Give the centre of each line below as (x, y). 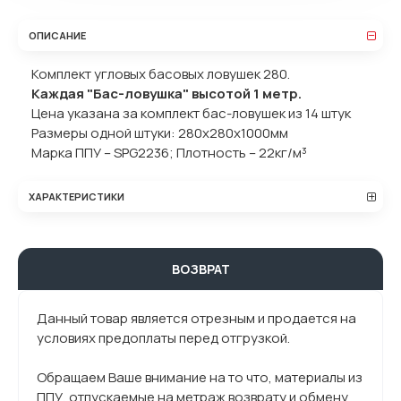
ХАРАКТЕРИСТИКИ (77, 197)
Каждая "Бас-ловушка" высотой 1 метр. (166, 93)
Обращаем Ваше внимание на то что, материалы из (200, 377)
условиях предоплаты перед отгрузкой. (163, 337)
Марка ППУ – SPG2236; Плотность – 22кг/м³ (169, 152)
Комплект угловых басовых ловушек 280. (161, 73)
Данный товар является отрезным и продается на (196, 318)
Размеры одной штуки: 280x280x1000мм (160, 132)
